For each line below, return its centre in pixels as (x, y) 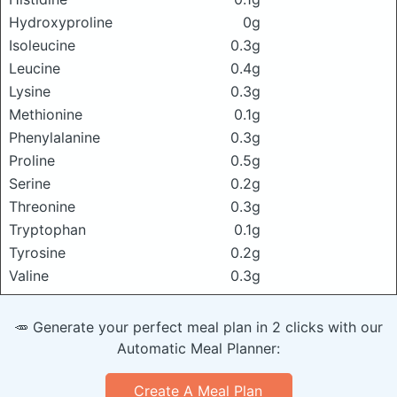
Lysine (30, 91)
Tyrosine (37, 252)
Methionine (46, 114)
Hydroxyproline (61, 22)
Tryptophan (47, 229)
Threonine (42, 206)
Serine (30, 183)
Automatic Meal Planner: (198, 348)
